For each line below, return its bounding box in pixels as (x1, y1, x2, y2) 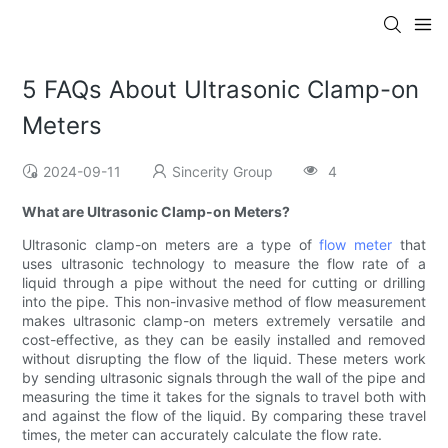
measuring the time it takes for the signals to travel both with (22, 388, 426, 406)
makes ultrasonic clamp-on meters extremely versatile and (22, 312, 426, 330)
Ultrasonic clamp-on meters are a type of (22, 236, 320, 254)
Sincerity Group (172, 163, 274, 181)
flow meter (319, 236, 393, 254)
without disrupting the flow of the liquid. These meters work (22, 350, 426, 368)
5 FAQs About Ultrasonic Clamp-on (22, 75, 420, 105)
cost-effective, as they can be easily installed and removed (22, 331, 426, 349)
